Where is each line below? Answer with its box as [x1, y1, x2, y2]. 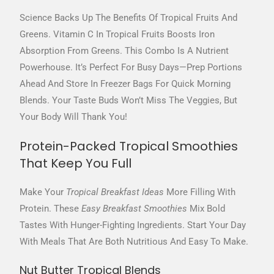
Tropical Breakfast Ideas [66, 186, 165, 198]
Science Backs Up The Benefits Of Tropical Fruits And [20, 12, 238, 23]
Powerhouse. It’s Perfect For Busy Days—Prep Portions [20, 61, 243, 73]
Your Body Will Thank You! [20, 111, 128, 122]
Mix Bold [187, 202, 226, 214]
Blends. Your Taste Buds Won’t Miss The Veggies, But [20, 94, 238, 106]
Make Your [20, 186, 67, 198]
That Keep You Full [20, 154, 132, 172]
